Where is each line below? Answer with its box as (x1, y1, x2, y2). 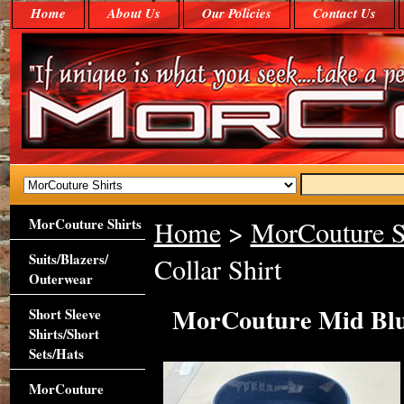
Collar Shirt (153, 251, 281, 288)
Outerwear (28, 269, 93, 289)
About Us (106, 4, 161, 23)
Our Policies (201, 4, 271, 23)
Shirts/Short (28, 324, 99, 344)
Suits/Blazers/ (28, 249, 108, 269)
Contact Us (312, 4, 376, 23)
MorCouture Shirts (28, 214, 142, 234)
